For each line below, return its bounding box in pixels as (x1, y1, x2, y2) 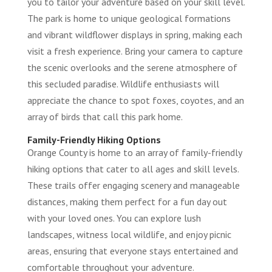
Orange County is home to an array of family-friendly (27, 146, 242, 159)
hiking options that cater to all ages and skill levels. (27, 163, 239, 175)
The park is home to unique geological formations (27, 12, 231, 25)
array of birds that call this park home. (27, 110, 183, 123)
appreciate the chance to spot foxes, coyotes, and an (27, 94, 244, 107)
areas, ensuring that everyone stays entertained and (27, 245, 238, 257)
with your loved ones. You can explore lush (27, 212, 201, 225)
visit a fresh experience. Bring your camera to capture (27, 45, 243, 58)
